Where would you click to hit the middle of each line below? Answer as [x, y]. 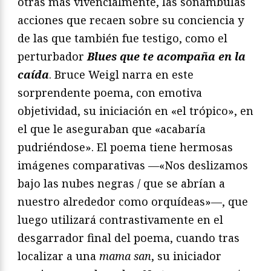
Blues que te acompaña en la [166, 56]
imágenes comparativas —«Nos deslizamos [133, 165]
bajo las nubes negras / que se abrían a [121, 183]
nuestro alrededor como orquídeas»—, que [133, 201]
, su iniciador [186, 256]
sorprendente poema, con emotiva [110, 92]
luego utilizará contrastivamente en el [120, 219]
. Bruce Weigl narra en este [121, 74]
